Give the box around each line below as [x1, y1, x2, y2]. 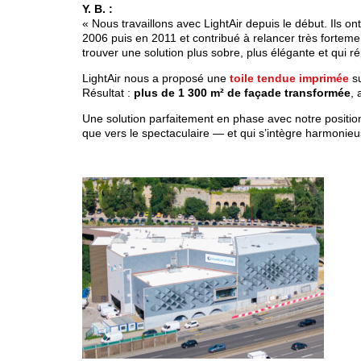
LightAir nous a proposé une [82, 71, 230, 85]
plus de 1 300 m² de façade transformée [134, 85, 351, 99]
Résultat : [82, 85, 134, 99]
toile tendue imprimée [230, 71, 352, 85]
